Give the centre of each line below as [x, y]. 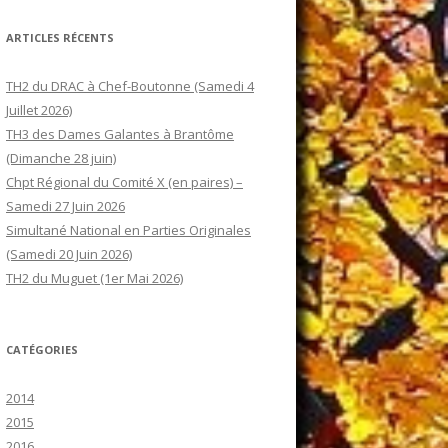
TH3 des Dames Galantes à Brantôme [120, 134]
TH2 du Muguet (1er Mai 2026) [94, 278]
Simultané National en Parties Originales [128, 230]
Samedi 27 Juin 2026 [65, 206]
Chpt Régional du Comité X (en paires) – [124, 182]
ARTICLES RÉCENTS [60, 38]
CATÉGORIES [42, 350]
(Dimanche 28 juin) [61, 158]
